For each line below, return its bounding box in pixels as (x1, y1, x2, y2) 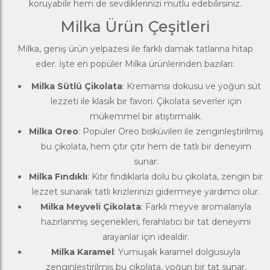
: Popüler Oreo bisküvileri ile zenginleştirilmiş (78, 125, 263, 137)
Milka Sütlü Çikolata (31, 80, 122, 92)
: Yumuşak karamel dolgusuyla (114, 246, 240, 257)
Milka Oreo (28, 125, 78, 137)
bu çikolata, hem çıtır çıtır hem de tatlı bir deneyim (40, 140, 251, 152)
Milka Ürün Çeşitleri (60, 17, 210, 36)
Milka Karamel (51, 246, 114, 257)
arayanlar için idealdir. (102, 231, 189, 242)
